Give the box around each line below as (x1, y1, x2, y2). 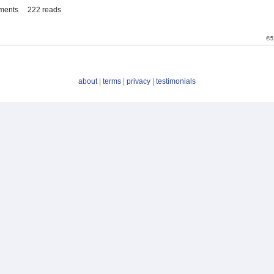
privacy (127, 77, 150, 86)
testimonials (156, 77, 196, 86)
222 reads (28, 6, 61, 15)
